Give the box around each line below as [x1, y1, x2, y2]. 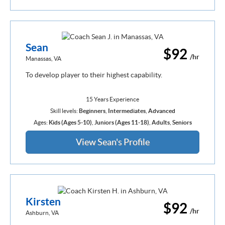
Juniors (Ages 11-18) [94, 119, 149, 126]
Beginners [78, 107, 105, 115]
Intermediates [107, 107, 146, 115]
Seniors [172, 119, 192, 126]
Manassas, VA [26, 55, 61, 62]
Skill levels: [50, 107, 79, 115]
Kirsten [26, 195, 61, 207]
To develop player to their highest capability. [26, 71, 162, 79]
